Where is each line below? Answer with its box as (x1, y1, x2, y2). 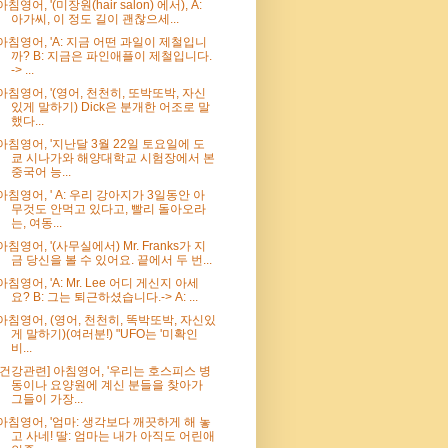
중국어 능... (10, 164, 71, 179)
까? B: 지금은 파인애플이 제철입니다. (10, 48, 212, 63)
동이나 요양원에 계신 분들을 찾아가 (10, 377, 203, 392)
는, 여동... (10, 215, 62, 230)
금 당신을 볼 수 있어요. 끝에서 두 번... (10, 252, 212, 267)
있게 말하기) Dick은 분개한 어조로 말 (10, 99, 210, 114)
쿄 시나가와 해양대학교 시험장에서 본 (10, 150, 215, 165)
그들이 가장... (10, 391, 83, 406)
